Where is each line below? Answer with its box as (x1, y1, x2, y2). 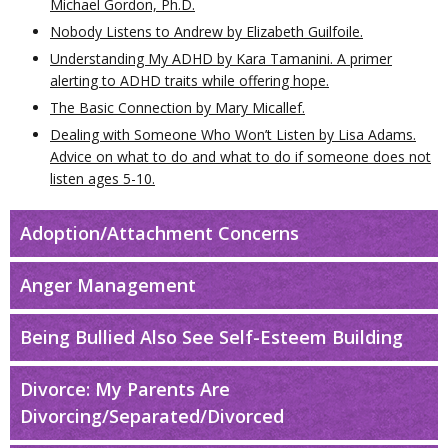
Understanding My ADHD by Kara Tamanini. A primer (50, 49, 392, 68)
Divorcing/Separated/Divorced (20, 404, 284, 428)
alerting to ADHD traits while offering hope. (50, 71, 329, 90)
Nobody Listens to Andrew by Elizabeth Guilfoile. (50, 22, 363, 41)
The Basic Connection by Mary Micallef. (50, 98, 305, 117)
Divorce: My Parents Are (20, 377, 230, 401)
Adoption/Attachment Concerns (20, 221, 299, 245)
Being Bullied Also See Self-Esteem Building (20, 325, 403, 349)
